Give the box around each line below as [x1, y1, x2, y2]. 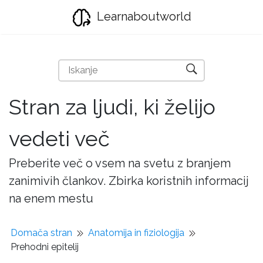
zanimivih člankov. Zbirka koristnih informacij [9, 174, 249, 188]
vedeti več [9, 126, 110, 151]
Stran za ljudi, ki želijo [9, 95, 215, 119]
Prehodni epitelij [11, 241, 79, 252]
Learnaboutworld [93, 9, 191, 23]
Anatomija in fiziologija [88, 227, 184, 238]
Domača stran [11, 227, 72, 238]
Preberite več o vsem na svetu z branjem [9, 156, 231, 170]
